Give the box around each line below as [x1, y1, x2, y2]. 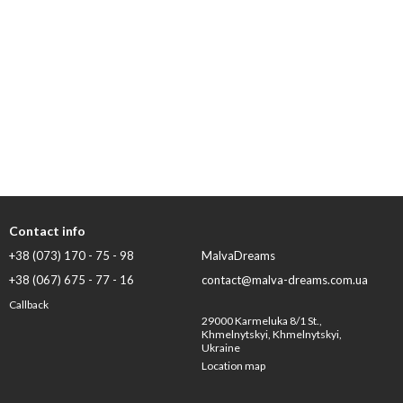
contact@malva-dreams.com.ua [201, 273, 368, 287]
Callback [9, 298, 49, 312]
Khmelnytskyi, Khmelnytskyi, [201, 327, 342, 341]
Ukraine [201, 341, 240, 354]
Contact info [9, 223, 85, 238]
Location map [201, 359, 265, 372]
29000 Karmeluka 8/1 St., [201, 314, 322, 327]
